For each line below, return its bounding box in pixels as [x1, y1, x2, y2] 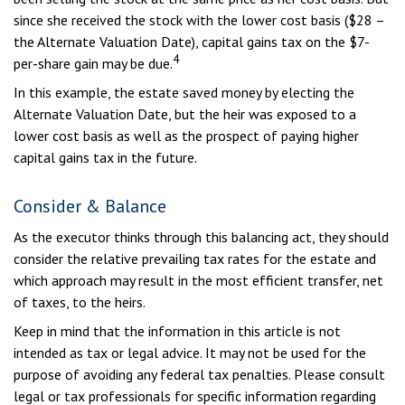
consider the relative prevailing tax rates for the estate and [14, 250, 376, 268]
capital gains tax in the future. [14, 148, 197, 166]
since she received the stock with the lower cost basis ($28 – [14, 11, 384, 29]
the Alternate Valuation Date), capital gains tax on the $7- [14, 33, 370, 51]
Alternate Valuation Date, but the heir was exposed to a [14, 105, 356, 123]
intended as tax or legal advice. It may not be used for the [14, 344, 366, 362]
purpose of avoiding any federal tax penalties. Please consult [14, 365, 385, 383]
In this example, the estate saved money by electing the [14, 83, 354, 101]
